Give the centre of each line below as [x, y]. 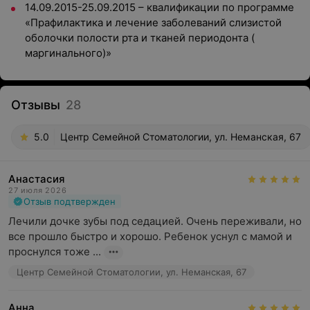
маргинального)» [68, 53]
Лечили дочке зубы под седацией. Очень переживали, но [155, 221]
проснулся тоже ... [55, 252]
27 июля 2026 [38, 190]
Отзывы [36, 105]
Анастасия [37, 179]
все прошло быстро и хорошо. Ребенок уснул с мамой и [150, 236]
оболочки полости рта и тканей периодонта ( [140, 38]
